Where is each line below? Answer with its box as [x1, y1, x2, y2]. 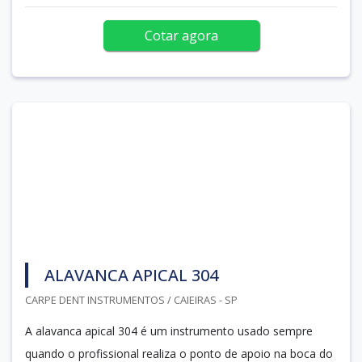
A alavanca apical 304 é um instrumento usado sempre [25, 322, 313, 339]
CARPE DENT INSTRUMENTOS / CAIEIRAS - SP [25, 292, 238, 307]
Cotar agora [144, 26, 218, 44]
